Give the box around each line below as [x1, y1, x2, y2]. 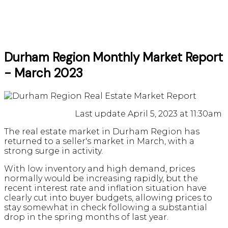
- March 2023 [4, 65, 83, 81]
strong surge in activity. [4, 146, 105, 156]
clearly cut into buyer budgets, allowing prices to [4, 193, 212, 203]
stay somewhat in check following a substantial [4, 203, 207, 213]
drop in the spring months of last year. [4, 212, 168, 222]
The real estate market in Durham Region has [4, 127, 199, 137]
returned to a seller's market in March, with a [4, 136, 194, 147]
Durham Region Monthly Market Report [4, 49, 223, 66]
